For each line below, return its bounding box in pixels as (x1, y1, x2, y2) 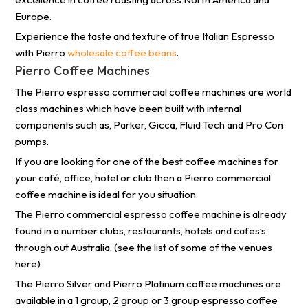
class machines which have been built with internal (15, 102, 242, 115)
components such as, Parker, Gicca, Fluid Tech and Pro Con (15, 118, 284, 132)
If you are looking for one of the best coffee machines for (15, 155, 279, 168)
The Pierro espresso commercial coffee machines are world (15, 85, 292, 99)
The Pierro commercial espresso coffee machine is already (15, 208, 287, 221)
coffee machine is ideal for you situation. (15, 188, 199, 201)
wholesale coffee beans (67, 46, 177, 60)
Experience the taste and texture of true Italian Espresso (15, 30, 275, 43)
